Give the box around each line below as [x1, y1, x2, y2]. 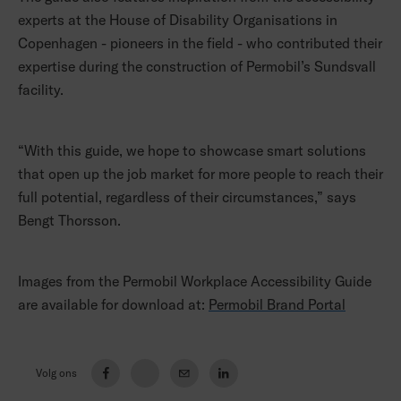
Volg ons [36, 366, 77, 380]
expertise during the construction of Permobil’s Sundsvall [18, 57, 376, 76]
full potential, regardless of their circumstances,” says [18, 188, 356, 207]
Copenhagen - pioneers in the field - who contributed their [18, 34, 382, 53]
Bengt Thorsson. [18, 211, 124, 230]
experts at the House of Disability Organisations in [18, 11, 337, 30]
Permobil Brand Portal [209, 295, 346, 314]
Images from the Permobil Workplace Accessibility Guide [18, 272, 371, 291]
